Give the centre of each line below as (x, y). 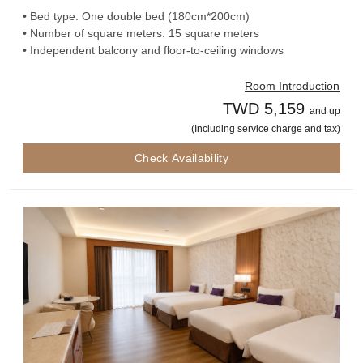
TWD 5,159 (264, 108)
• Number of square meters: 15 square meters (141, 33)
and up (325, 111)
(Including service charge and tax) (266, 128)
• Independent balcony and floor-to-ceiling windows (153, 50)
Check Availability (181, 158)
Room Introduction (292, 85)
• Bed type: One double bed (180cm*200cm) (136, 16)
